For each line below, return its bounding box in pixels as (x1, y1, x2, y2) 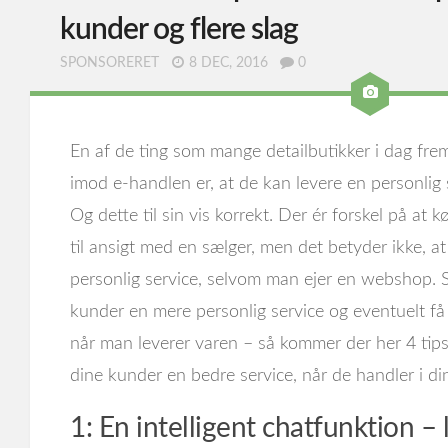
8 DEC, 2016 (189, 56, 268, 70)
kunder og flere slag (60, 15, 298, 45)
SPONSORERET (60, 56, 159, 70)
